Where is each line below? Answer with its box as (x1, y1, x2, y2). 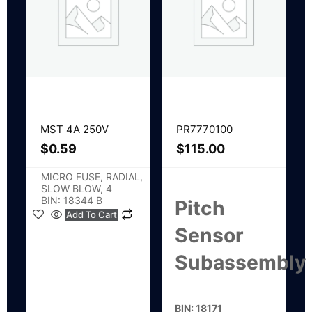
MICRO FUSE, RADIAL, (41, 170, 143, 182)
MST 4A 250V (40, 122, 109, 136)
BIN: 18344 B (41, 194, 102, 206)
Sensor (174, 223, 244, 247)
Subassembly (174, 250, 306, 274)
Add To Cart (66, 208, 117, 220)
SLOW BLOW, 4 (41, 182, 112, 194)
